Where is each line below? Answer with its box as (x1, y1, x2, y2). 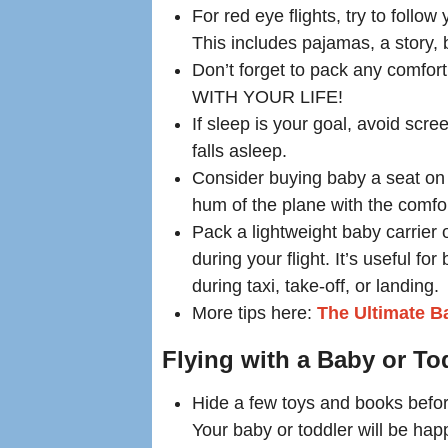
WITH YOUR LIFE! (192, 87, 343, 108)
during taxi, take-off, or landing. (192, 276, 439, 297)
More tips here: (192, 303, 317, 324)
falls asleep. (192, 141, 287, 162)
